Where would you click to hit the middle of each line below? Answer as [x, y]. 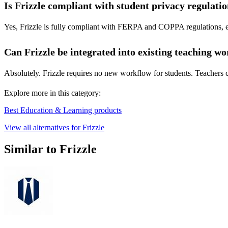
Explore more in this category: [52, 93]
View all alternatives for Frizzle [54, 128]
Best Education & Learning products [63, 110]
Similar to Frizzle [50, 149]
